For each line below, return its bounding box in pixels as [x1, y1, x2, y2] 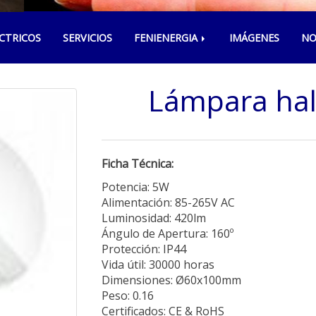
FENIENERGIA [134, 31, 200, 44]
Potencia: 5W [102, 179, 169, 195]
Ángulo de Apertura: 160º [102, 226, 233, 241]
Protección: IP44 [102, 241, 186, 257]
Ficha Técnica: [102, 156, 174, 171]
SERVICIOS [63, 31, 112, 44]
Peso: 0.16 [102, 288, 154, 303]
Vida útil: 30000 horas [102, 257, 214, 272]
